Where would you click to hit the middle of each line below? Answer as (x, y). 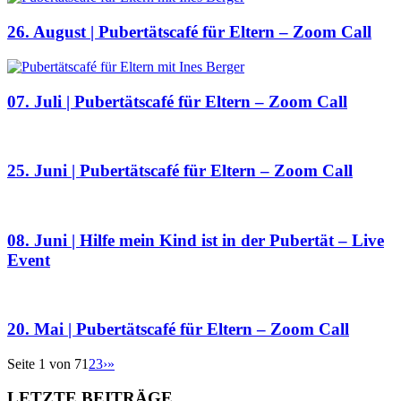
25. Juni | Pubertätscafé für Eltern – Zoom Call (180, 171)
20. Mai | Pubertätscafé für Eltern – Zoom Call (178, 328)
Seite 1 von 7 (44, 363)
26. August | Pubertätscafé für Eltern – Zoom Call (189, 32)
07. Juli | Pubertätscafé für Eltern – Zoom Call (177, 101)
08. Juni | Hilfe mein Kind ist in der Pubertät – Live (196, 240)
